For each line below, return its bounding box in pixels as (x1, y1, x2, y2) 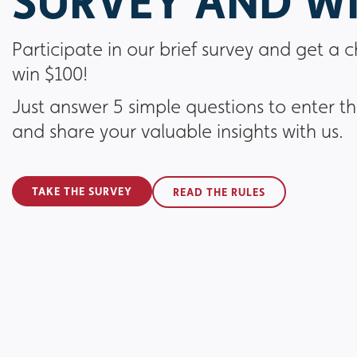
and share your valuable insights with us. (12, 120, 343, 143)
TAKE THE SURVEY (32, 185, 132, 198)
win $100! (12, 63, 88, 85)
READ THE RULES (173, 186, 265, 198)
